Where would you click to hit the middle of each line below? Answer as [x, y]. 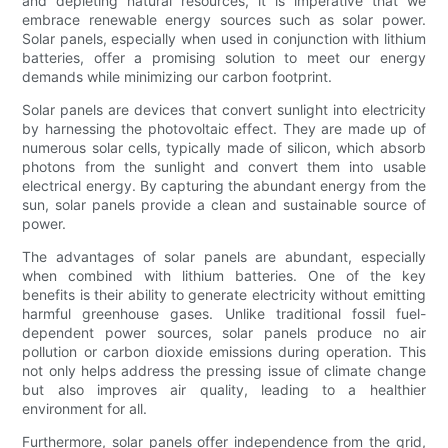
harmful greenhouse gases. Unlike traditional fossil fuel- [224, 314]
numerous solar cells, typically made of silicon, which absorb [224, 148]
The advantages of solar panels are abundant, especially [224, 257]
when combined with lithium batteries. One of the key [224, 276]
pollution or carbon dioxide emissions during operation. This [224, 352]
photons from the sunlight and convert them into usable [224, 167]
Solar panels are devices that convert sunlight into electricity [224, 110]
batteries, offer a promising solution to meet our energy [224, 58]
